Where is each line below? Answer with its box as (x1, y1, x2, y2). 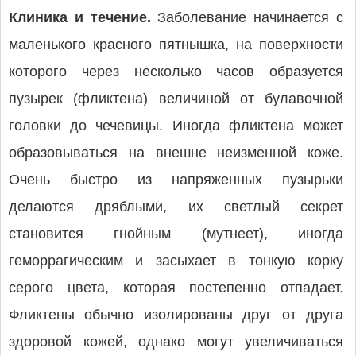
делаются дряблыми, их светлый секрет (9, 199, 343, 215)
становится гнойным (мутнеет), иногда (9, 226, 343, 242)
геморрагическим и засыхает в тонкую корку (9, 253, 343, 269)
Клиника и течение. (9, 10, 158, 25)
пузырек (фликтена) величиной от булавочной (9, 91, 343, 106)
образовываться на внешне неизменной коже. (9, 145, 343, 161)
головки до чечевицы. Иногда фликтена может (9, 118, 343, 133)
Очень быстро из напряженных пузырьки (9, 172, 343, 188)
